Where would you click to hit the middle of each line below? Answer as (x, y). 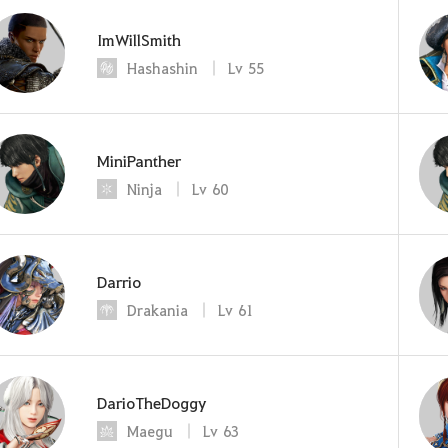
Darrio (119, 281)
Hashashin (162, 67)
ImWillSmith (139, 39)
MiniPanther (139, 160)
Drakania (157, 309)
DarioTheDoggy (151, 402)
